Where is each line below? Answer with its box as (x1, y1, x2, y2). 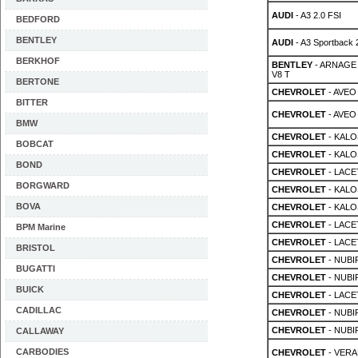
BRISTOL (16, 243, 55, 253)
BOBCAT (16, 139, 54, 149)
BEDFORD (16, 14, 60, 24)
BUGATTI (16, 264, 55, 273)
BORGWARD (16, 181, 70, 190)
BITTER (16, 97, 48, 107)
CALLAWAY (16, 326, 64, 336)
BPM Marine (16, 222, 66, 232)
